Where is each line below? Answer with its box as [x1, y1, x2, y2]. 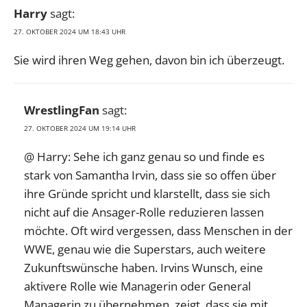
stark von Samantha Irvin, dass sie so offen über [24, 167, 276, 184]
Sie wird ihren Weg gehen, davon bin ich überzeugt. [14, 52, 284, 69]
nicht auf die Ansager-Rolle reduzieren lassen [24, 204, 264, 221]
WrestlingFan [24, 102, 99, 119]
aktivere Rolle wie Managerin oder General [24, 278, 251, 295]
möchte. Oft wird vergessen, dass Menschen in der [24, 223, 293, 239]
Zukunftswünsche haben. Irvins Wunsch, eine [24, 260, 263, 276]
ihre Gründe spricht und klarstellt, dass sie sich [24, 186, 270, 202]
